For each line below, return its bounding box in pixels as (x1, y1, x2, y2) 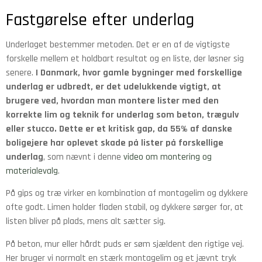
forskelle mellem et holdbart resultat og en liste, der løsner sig (6, 53, 244, 65)
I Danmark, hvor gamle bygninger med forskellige (36, 67, 242, 80)
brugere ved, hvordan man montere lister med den (6, 95, 219, 108)
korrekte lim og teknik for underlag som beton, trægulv (6, 109, 239, 122)
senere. (6, 67, 36, 80)
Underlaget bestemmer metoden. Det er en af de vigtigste (6, 39, 230, 51)
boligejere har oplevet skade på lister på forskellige (6, 137, 223, 150)
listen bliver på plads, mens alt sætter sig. (6, 215, 166, 228)
